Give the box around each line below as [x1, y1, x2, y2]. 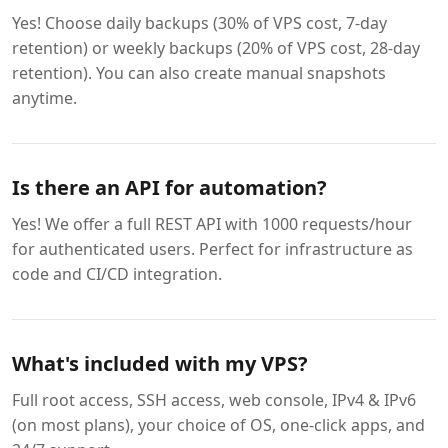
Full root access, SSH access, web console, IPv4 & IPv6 [12, 389, 416, 411]
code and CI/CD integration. [12, 263, 222, 285]
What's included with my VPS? [12, 350, 308, 377]
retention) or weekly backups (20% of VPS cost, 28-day [12, 37, 420, 59]
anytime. [12, 87, 77, 109]
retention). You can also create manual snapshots [12, 62, 386, 84]
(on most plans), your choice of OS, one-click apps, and [12, 414, 425, 436]
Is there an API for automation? [12, 174, 327, 201]
